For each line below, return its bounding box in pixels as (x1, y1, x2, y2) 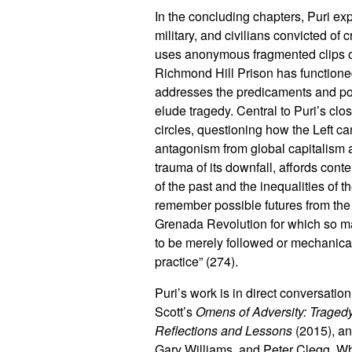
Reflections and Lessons (155, 321, 292, 339)
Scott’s (155, 302, 196, 321)
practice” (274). (155, 251, 238, 270)
